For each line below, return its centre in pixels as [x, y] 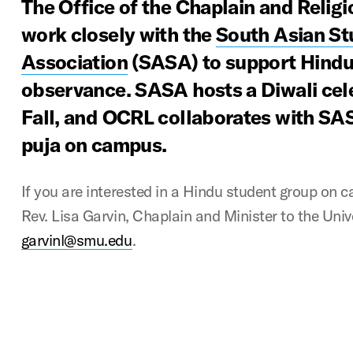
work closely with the [118, 35]
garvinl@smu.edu [76, 240]
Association [74, 62]
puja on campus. [94, 145]
